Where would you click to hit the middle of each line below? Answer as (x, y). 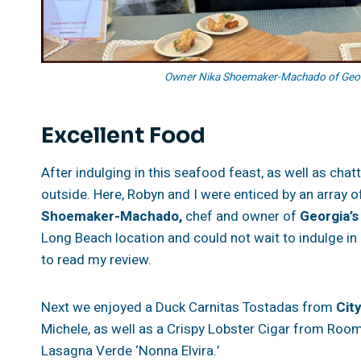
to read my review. (98, 260)
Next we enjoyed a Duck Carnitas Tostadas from (189, 308)
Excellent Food (123, 135)
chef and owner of (243, 217)
